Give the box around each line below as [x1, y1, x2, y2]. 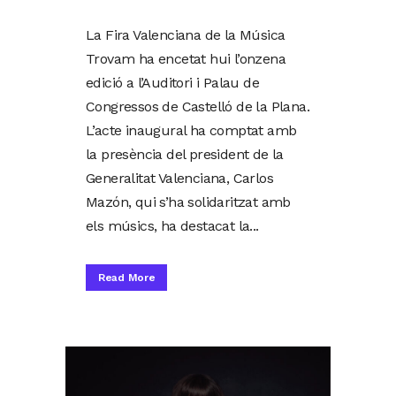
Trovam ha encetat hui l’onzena [86, 50, 286, 68]
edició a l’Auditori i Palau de [86, 74, 259, 92]
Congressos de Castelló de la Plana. [86, 98, 309, 116]
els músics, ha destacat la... [86, 217, 259, 235]
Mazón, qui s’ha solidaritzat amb [86, 194, 291, 211]
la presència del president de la [86, 146, 284, 164]
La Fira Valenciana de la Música [86, 27, 286, 44]
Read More [98, 271, 156, 285]
